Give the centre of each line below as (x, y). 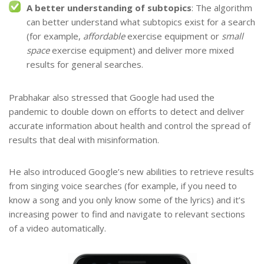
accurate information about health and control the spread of (130, 125)
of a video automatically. (57, 228)
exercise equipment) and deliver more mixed (142, 50)
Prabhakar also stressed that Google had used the (112, 97)
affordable (104, 36)
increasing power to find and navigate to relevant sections (127, 214)
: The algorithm (222, 8)
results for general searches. (85, 65)
